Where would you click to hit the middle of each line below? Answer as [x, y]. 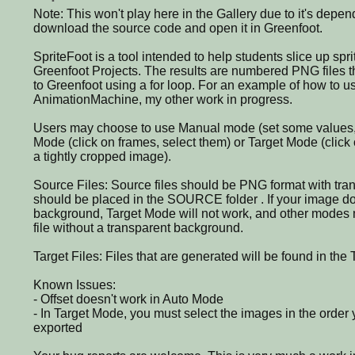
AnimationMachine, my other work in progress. [163, 99]
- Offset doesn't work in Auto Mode [128, 299]
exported [58, 327]
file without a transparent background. [138, 227]
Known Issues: [74, 284]
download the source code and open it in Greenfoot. [178, 28]
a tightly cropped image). [102, 156]
